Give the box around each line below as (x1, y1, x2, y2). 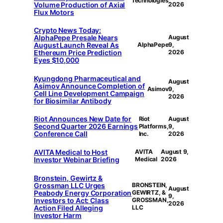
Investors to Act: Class (34, 196, 109, 205)
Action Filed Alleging (34, 203, 103, 212)
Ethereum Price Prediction (34, 48, 122, 57)
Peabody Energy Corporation (34, 188, 132, 197)
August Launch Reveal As (34, 41, 119, 50)
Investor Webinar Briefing (34, 155, 119, 164)
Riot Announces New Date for (34, 114, 132, 123)
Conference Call (34, 129, 88, 138)
